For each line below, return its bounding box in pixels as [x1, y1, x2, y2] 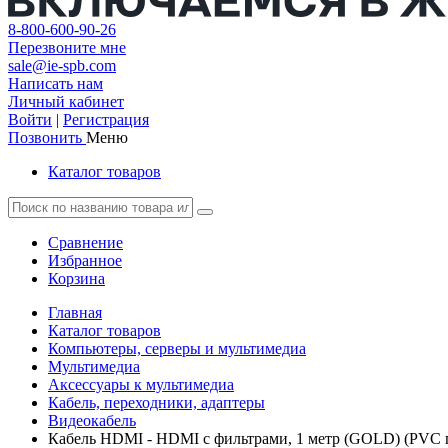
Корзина [48, 270, 105, 287]
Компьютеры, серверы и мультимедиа [48, 340, 306, 357]
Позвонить [8, 129, 82, 146]
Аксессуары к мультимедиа [48, 376, 234, 393]
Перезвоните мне [8, 39, 126, 56]
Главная [48, 304, 102, 321]
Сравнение [48, 234, 123, 251]
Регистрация [63, 111, 149, 128]
